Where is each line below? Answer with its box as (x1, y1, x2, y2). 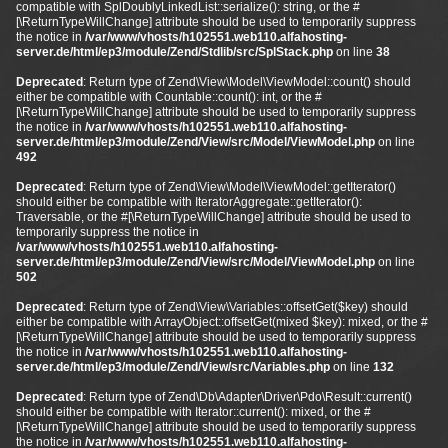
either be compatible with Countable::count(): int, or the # (16, 90, 322, 104)
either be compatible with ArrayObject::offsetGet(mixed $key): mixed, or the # (16, 315, 428, 329)
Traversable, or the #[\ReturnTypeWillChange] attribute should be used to (16, 210, 411, 224)
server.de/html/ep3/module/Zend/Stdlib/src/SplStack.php (16, 45, 333, 59)
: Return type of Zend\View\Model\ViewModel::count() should (83, 75, 411, 89)
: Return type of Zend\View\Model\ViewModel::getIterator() (83, 180, 396, 194)
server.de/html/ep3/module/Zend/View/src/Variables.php (16, 360, 330, 374)
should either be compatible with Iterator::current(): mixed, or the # (16, 405, 371, 419)
